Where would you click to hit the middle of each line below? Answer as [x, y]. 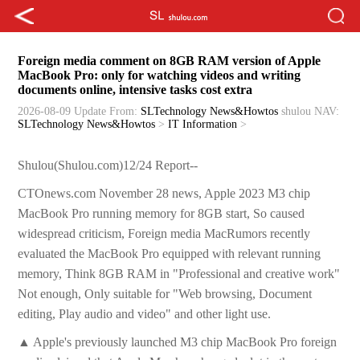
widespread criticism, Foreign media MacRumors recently [164, 234]
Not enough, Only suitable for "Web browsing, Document [165, 294]
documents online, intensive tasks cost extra [135, 90]
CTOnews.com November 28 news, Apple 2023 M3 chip [164, 194]
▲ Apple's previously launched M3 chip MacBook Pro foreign [178, 342]
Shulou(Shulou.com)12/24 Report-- [108, 166]
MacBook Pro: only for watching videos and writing [160, 76]
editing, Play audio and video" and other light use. [145, 314]
